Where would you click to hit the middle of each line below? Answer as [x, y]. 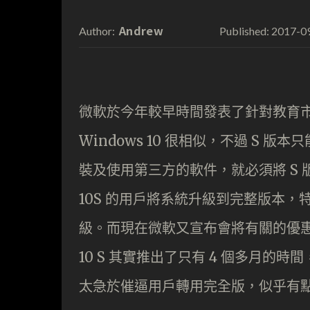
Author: [97, 30]
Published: [244, 30]
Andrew [141, 30]
